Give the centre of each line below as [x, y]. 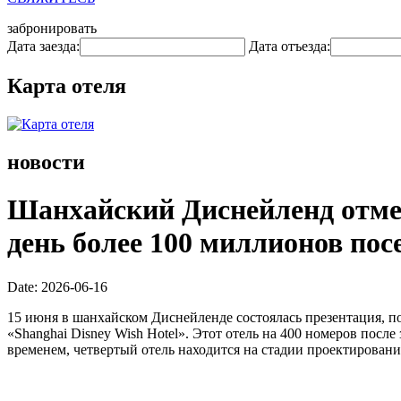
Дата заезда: [43, 46]
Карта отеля [67, 85]
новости [46, 162]
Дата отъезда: [290, 46]
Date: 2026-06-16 [57, 286]
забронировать [52, 28]
